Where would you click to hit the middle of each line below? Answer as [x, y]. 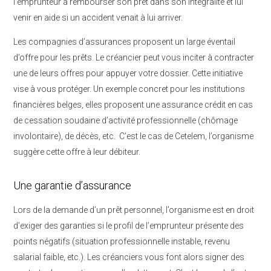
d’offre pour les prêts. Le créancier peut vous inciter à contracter [134, 57]
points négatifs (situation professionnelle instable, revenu [122, 241]
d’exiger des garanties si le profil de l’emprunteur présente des [129, 226]
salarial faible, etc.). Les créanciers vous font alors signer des [129, 257]
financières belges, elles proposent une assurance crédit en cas [133, 105]
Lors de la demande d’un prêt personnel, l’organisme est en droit [134, 210]
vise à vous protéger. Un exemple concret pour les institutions [129, 89]
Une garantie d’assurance [72, 185]
